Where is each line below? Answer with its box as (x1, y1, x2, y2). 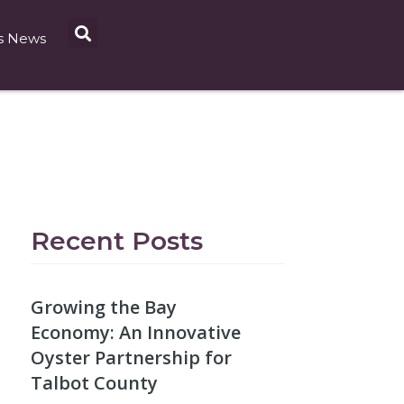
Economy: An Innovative (31, 320, 241, 345)
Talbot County (31, 371, 158, 396)
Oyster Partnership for (31, 345, 232, 371)
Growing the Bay (31, 295, 177, 320)
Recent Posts (31, 225, 203, 256)
